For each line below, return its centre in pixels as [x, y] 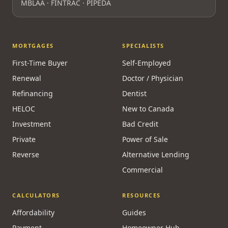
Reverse [26, 154]
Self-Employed [147, 63]
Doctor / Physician [153, 78]
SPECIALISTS [143, 46]
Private [24, 139]
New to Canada [148, 109]
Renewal [27, 78]
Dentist [134, 93]
